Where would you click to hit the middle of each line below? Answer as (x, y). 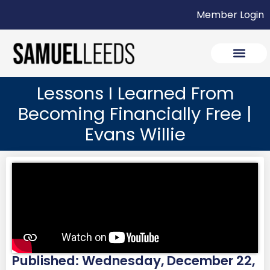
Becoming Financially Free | (135, 114)
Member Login (230, 15)
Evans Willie (135, 134)
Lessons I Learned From (135, 93)
